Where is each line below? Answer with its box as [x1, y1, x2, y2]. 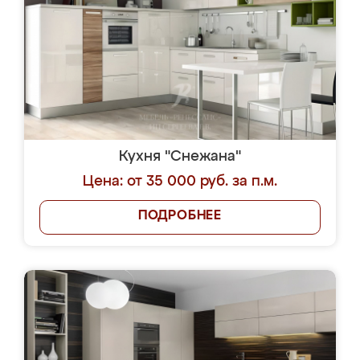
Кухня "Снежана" [119, 149, 241, 164]
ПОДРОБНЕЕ [137, 210, 223, 223]
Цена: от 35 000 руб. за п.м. [83, 174, 277, 189]
